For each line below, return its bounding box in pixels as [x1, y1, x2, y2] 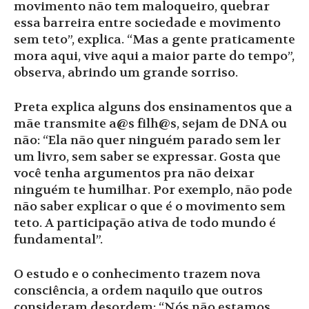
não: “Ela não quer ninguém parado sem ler [14, 132, 281, 149]
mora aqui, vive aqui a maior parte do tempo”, [14, 48, 295, 65]
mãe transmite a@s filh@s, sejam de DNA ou [14, 116, 287, 132]
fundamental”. [14, 232, 103, 248]
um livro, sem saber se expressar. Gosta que [14, 149, 281, 166]
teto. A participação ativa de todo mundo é [14, 215, 276, 232]
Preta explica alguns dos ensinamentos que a [14, 99, 292, 116]
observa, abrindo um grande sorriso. [14, 65, 238, 81]
